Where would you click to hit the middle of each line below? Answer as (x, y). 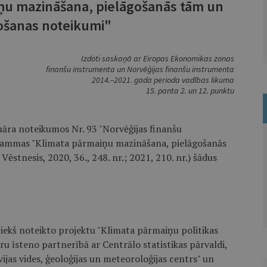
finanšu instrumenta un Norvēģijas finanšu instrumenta (140, 69)
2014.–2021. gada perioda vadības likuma (163, 80)
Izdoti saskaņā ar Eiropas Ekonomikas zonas (157, 58)
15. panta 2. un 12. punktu (190, 91)
